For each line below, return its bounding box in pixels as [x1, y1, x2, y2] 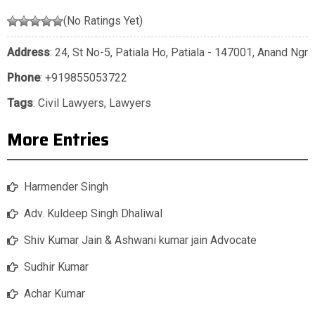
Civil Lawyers [38, 96, 104, 110]
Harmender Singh [24, 180, 108, 194]
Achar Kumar [24, 287, 85, 301]
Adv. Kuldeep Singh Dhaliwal [24, 207, 162, 221]
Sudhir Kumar [24, 260, 89, 274]
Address [7, 46, 50, 60]
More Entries [7, 127, 109, 154]
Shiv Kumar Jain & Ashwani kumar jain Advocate [24, 233, 257, 247]
